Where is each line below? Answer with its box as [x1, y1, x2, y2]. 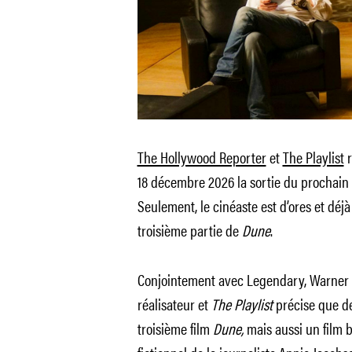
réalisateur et [137, 292, 211, 315]
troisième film [137, 317, 213, 339]
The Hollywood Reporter [137, 145, 266, 168]
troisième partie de [137, 218, 242, 241]
